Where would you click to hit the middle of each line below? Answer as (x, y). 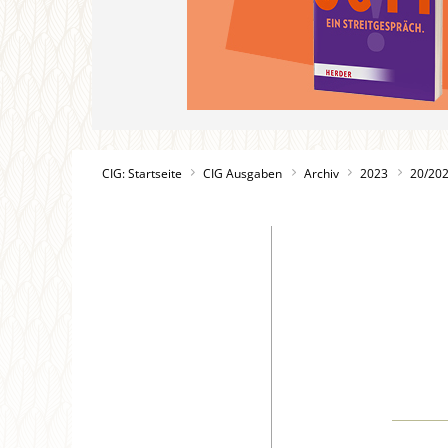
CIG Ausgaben (243, 173)
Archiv (321, 173)
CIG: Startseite (142, 173)
